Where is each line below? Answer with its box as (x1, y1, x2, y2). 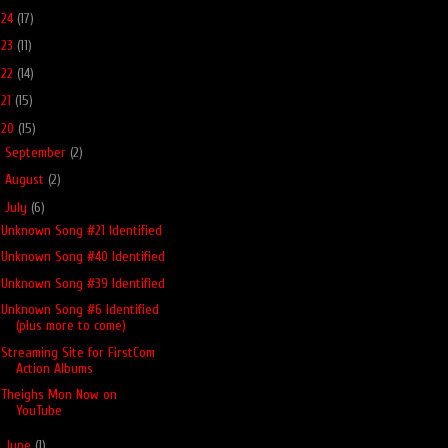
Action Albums (15, 359, 93, 377)
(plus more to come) (15, 317, 126, 334)
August (4, 171, 48, 188)
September (4, 143, 70, 161)
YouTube (15, 402, 62, 419)
